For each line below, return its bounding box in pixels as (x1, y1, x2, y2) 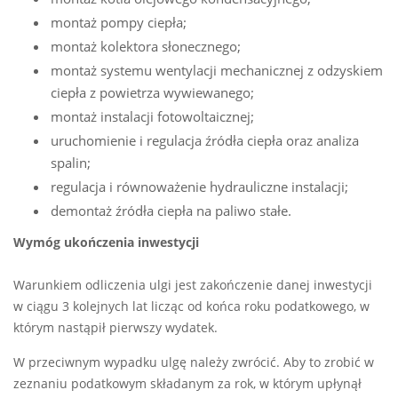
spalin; (51, 154, 91, 172)
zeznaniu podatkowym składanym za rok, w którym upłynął (13, 376, 362, 393)
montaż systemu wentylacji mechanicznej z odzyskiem (51, 61, 383, 80)
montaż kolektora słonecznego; (51, 37, 241, 56)
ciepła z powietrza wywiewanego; (51, 84, 254, 102)
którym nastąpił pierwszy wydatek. (13, 320, 218, 337)
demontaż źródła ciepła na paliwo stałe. (51, 202, 291, 220)
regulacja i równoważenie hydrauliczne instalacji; (51, 178, 348, 196)
